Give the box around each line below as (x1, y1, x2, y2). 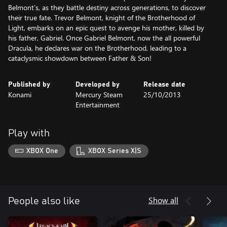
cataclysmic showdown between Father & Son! (8, 53, 152, 63)
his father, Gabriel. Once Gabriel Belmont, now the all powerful (8, 33, 200, 43)
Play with (8, 128, 50, 138)
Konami (8, 90, 31, 99)
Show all (148, 194, 178, 205)
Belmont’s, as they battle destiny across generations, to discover (8, 3, 206, 12)
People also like (8, 196, 80, 206)
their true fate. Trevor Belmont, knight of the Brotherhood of (8, 13, 195, 22)
